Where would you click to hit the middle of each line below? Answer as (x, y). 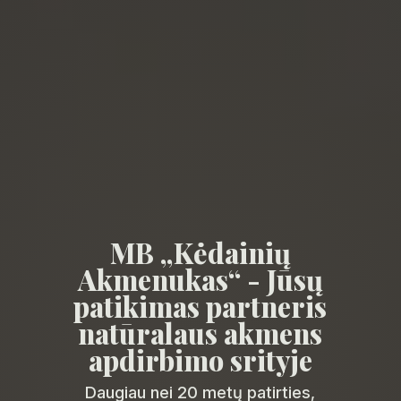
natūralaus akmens (200, 334)
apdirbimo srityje (200, 361)
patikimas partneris (200, 307)
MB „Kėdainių (200, 253)
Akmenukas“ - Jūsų (200, 280)
